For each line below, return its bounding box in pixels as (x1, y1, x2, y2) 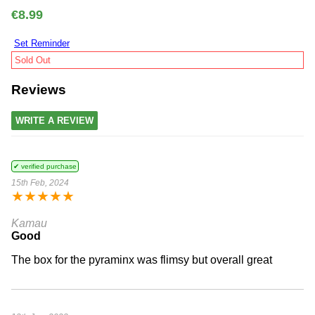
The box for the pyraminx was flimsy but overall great (11, 253, 272, 266)
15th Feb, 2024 (11, 177, 69, 188)
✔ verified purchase (13, 162, 77, 170)
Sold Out (15, 55, 51, 66)
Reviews (11, 82, 66, 98)
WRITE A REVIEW (15, 115, 94, 126)
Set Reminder (14, 38, 70, 49)
